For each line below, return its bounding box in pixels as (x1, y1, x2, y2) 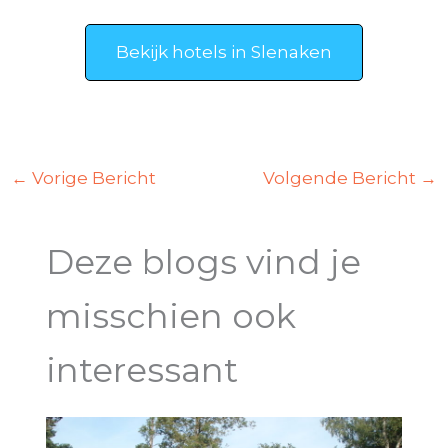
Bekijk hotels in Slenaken (116, 42, 332, 63)
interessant (45, 349, 238, 392)
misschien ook (45, 295, 296, 338)
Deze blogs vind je (45, 241, 361, 284)
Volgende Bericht (262, 167, 420, 188)
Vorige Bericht (28, 167, 157, 188)
